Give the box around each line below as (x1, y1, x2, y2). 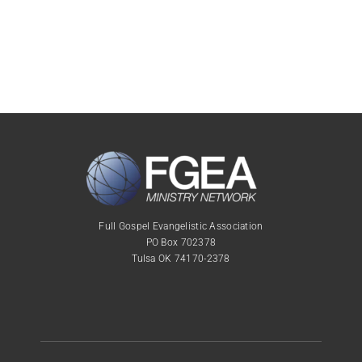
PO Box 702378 (145, 237, 217, 249)
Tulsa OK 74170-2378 (132, 253, 230, 265)
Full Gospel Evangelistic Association (99, 221, 263, 233)
